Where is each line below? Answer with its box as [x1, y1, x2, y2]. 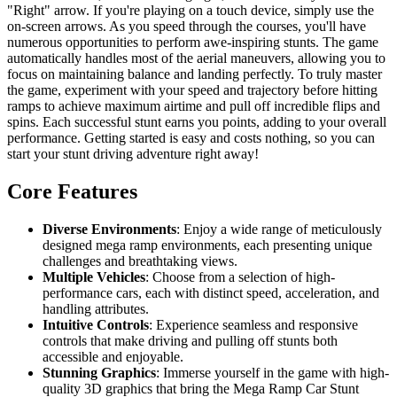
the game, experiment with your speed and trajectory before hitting [7, 82, 378, 98]
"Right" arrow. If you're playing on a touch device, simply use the [7, 3, 374, 19]
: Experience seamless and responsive [149, 317, 358, 333]
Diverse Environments [43, 222, 176, 237]
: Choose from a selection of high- [145, 269, 335, 285]
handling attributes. [43, 301, 149, 317]
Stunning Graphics [43, 365, 156, 381]
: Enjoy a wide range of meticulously [176, 222, 382, 237]
